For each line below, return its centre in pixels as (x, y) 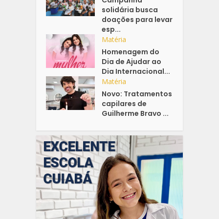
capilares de (124, 103)
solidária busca (130, 10)
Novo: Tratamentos (137, 94)
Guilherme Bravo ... (135, 113)
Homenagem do (131, 52)
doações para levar (137, 19)
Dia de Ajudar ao (132, 61)
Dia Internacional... (136, 71)
